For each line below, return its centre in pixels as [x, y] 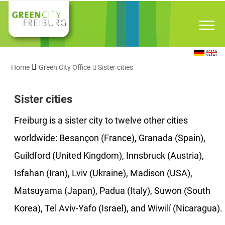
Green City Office [65, 67]
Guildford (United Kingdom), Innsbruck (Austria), [109, 156]
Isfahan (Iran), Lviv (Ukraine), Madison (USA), [103, 174]
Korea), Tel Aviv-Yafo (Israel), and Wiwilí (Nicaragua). [118, 209]
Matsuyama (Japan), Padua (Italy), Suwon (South [112, 191]
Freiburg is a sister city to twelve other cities [101, 121]
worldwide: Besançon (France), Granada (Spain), [110, 138]
